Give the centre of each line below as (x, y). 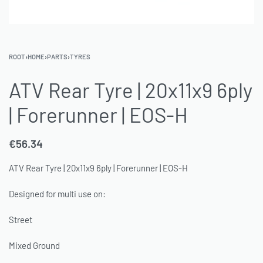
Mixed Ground (35, 245)
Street (21, 219)
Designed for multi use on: (57, 194)
